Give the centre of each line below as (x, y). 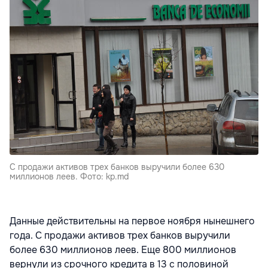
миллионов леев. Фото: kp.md (69, 176)
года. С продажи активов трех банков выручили (120, 235)
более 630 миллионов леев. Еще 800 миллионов (123, 249)
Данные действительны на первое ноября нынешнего (132, 221)
